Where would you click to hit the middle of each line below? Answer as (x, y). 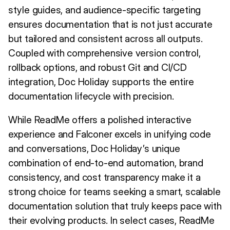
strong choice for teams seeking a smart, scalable (114, 192)
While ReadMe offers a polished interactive (100, 120)
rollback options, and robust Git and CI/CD (97, 68)
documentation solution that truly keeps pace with (115, 206)
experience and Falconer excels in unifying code (109, 135)
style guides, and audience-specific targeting (104, 10)
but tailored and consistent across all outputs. (105, 39)
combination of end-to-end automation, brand (106, 163)
